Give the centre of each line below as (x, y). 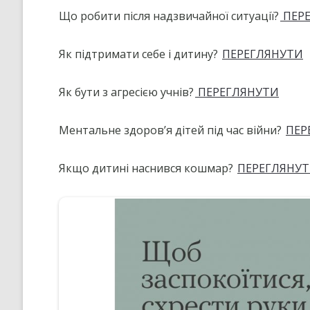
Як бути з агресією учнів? (126, 92)
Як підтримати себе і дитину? (140, 54)
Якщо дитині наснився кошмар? (147, 168)
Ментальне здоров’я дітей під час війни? (172, 130)
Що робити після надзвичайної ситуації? (169, 16)
